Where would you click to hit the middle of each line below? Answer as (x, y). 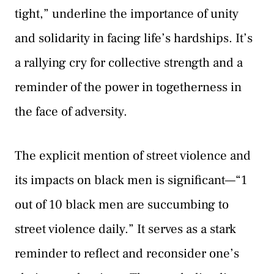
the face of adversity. (71, 112)
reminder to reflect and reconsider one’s (127, 253)
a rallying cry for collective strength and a (129, 63)
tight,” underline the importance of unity (127, 14)
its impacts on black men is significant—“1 (131, 180)
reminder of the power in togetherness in (128, 87)
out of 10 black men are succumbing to (122, 204)
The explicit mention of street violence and (133, 155)
